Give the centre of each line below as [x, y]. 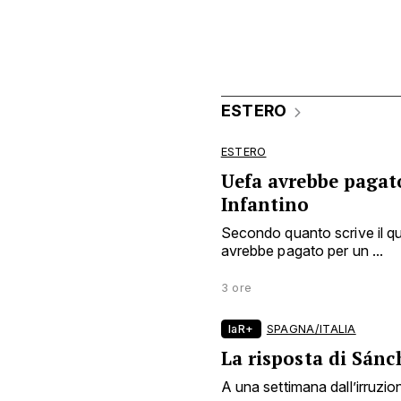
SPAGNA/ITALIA [311, 328]
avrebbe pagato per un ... [302, 250]
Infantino [265, 204]
